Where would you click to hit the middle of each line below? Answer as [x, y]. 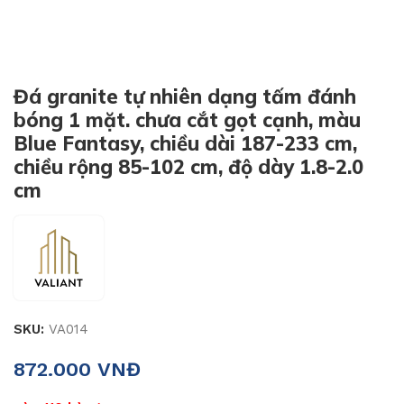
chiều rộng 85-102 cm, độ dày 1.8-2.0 [188, 167]
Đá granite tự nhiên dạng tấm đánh [185, 96]
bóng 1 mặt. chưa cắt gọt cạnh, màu [187, 120]
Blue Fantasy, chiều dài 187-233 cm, [185, 143]
